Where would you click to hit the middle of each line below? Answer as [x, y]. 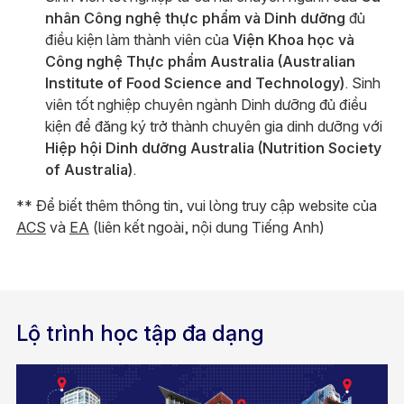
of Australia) [88, 170]
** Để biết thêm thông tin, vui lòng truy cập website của [196, 206]
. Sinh [362, 83]
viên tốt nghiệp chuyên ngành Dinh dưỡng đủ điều [206, 105]
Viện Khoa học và [293, 40]
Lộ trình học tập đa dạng [140, 334]
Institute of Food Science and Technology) [194, 83]
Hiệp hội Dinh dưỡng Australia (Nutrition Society [213, 148]
